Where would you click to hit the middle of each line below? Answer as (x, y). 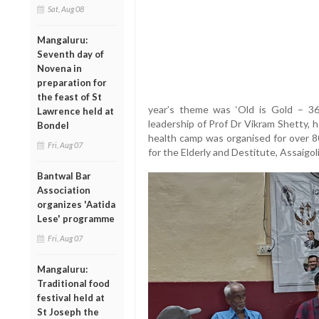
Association (64, 190)
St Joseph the (68, 312)
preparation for (72, 82)
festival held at (71, 297)
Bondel (53, 125)
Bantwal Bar (64, 176)
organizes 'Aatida (76, 204)
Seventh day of (70, 54)
